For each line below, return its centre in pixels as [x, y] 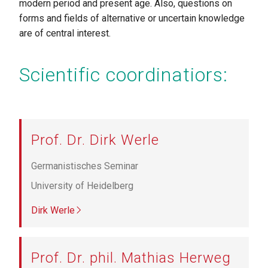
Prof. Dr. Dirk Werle [95, 140]
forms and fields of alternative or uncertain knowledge [132, 18]
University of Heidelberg [82, 185]
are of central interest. [65, 33]
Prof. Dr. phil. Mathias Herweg [131, 258]
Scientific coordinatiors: [124, 74]
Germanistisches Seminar [85, 166]
